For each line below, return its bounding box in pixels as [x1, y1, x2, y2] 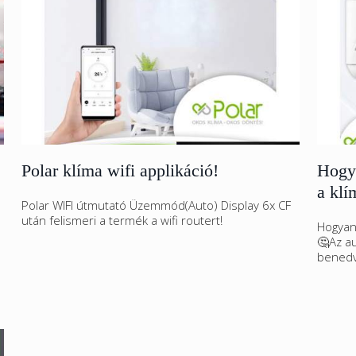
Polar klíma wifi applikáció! [21, 161, 219, 180]
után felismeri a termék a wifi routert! [21, 212, 222, 228]
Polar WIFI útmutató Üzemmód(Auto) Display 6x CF [21, 197, 291, 213]
